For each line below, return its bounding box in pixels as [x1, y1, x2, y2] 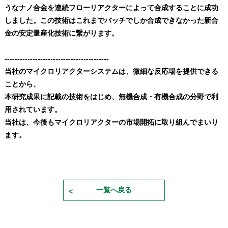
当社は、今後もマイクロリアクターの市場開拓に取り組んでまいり [4, 118, 218, 126]
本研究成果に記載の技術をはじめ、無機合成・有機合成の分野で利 [4, 93, 218, 101]
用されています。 [4, 105, 62, 113]
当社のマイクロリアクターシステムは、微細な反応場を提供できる [4, 67, 218, 75]
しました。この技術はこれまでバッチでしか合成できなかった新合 [4, 16, 218, 24]
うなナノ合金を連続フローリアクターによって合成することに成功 [4, 4, 218, 12]
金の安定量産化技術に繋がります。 [4, 29, 119, 37]
